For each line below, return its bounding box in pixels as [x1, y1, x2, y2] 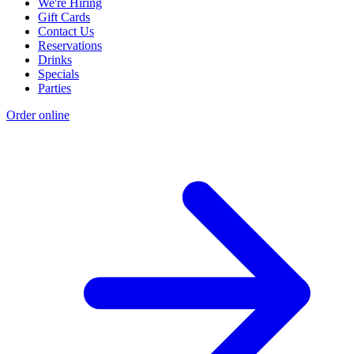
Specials [38, 66, 79, 81]
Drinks [38, 52, 72, 66]
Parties [38, 81, 71, 95]
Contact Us [38, 24, 94, 38]
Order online [6, 107, 70, 122]
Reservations [38, 38, 102, 52]
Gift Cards [38, 9, 90, 24]
